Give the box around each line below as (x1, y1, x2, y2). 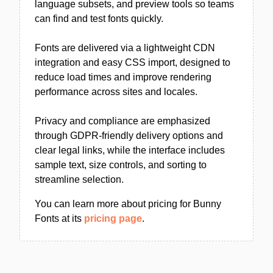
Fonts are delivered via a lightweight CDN (35, 43, 215, 53)
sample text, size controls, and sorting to (35, 160, 207, 170)
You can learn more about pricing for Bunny (35, 199, 221, 209)
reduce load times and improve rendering (35, 72, 211, 82)
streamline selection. (35, 174, 124, 185)
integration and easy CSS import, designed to (35, 57, 230, 68)
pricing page (84, 213, 142, 224)
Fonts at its (35, 213, 84, 224)
